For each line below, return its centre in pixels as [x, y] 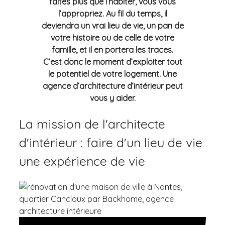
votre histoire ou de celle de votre [113, 38]
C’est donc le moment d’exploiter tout [113, 62]
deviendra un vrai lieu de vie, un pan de [113, 26]
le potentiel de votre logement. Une [113, 74]
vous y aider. [113, 98]
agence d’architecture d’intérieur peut [113, 86]
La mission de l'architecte [92, 124]
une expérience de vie [82, 161]
